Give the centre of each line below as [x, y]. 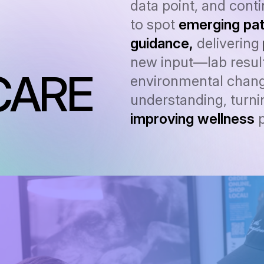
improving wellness [192, 118]
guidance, [162, 43]
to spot [154, 24]
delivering [228, 43]
